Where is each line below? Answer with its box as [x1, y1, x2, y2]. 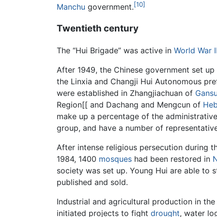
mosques [99, 154, 132, 164]
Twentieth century [57, 22, 139, 34]
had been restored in [132, 154, 213, 164]
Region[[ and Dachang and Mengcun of [57, 99, 203, 109]
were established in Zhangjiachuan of [57, 88, 195, 98]
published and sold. [57, 177, 128, 187]
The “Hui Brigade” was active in [57, 45, 174, 55]
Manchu [57, 2, 85, 12]
